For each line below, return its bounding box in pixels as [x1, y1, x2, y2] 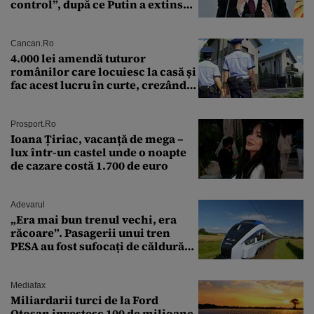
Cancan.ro [11, 39, 54, 49]
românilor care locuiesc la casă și [11, 64, 196, 80]
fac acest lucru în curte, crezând [11, 77, 186, 93]
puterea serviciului [11, 10, 116, 26]
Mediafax [11, 280, 46, 291]
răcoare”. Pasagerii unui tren [11, 225, 170, 241]
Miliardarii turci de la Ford [11, 292, 158, 308]
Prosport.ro [11, 119, 56, 130]
